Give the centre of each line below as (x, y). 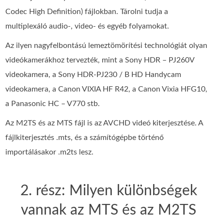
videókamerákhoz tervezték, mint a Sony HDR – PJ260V (100, 60)
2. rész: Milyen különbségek (108, 191)
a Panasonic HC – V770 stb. (53, 103)
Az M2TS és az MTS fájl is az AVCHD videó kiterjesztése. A (104, 123)
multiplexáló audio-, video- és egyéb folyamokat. (87, 26)
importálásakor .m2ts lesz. (50, 152)
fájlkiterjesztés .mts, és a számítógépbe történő (85, 137)
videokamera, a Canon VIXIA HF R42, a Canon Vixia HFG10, (107, 89)
